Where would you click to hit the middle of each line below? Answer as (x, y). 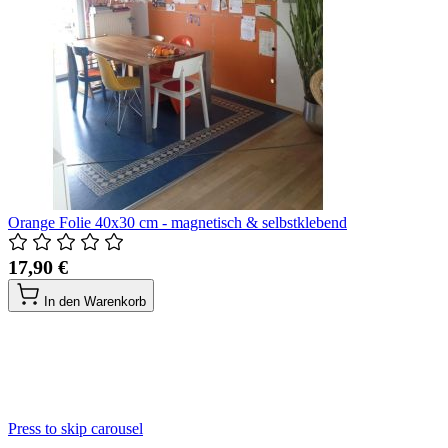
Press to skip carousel (75, 428)
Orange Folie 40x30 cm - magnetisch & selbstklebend (177, 222)
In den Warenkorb (95, 301)
